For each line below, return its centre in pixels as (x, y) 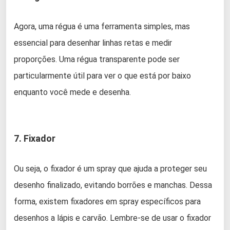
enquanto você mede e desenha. (72, 92)
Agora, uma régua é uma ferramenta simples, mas (102, 27)
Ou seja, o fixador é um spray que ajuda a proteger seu (110, 169)
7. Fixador (35, 139)
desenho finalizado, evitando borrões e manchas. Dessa (113, 185)
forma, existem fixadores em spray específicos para (107, 202)
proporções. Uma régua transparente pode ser (97, 60)
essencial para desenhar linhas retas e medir (93, 43)
